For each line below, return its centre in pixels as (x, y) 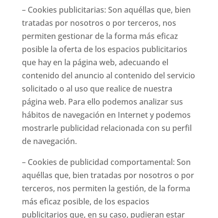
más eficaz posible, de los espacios (85, 201)
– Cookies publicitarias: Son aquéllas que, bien (106, 10)
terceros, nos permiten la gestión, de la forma (106, 188)
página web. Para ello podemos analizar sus (102, 102)
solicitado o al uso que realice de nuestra (97, 89)
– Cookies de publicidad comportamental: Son (106, 162)
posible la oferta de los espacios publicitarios (104, 49)
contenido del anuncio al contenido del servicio (108, 75)
